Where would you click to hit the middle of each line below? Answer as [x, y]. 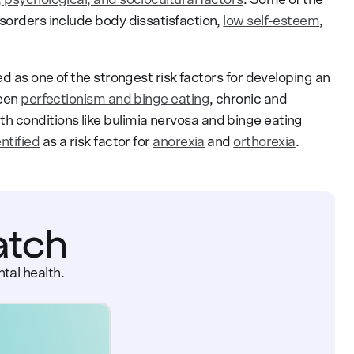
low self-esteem [271, 21]
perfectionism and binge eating [115, 99]
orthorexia [264, 142]
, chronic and [248, 99]
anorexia [179, 142]
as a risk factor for [96, 142]
